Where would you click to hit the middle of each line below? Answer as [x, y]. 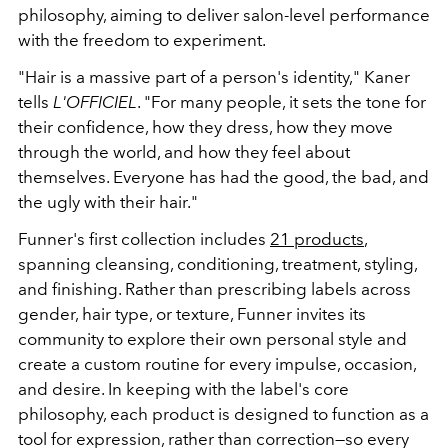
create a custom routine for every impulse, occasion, [217, 364]
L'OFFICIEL [95, 102]
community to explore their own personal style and [212, 339]
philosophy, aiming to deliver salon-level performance [224, 15]
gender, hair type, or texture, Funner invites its [192, 314]
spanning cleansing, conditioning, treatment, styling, [217, 264]
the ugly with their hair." [110, 202]
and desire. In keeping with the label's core [183, 389]
